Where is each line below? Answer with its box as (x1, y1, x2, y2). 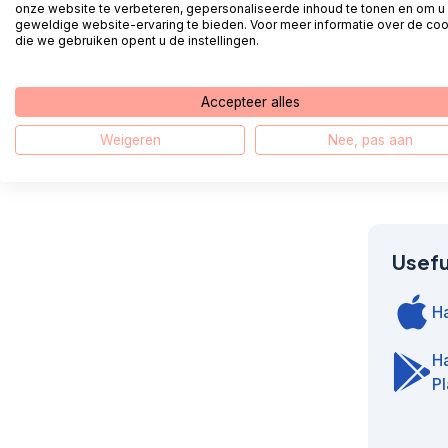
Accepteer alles (200, 93, 300, 110)
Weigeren (99, 131, 161, 148)
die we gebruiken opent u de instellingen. (15, 32, 259, 48)
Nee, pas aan (327, 131, 413, 148)
